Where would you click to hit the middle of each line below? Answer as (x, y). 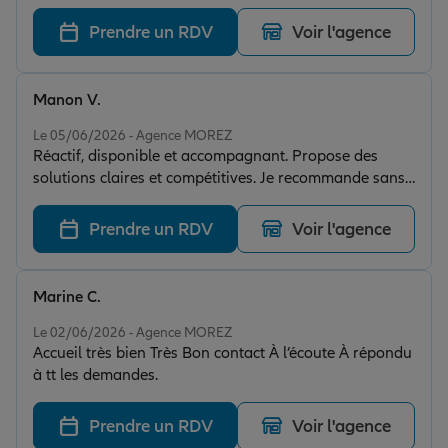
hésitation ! (71, 200)
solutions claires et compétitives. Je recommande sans (219, 178)
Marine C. (67, 297)
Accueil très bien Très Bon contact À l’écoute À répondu (222, 353)
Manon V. (67, 100)
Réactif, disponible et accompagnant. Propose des (205, 156)
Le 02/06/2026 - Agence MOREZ (132, 333)
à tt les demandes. (95, 375)
